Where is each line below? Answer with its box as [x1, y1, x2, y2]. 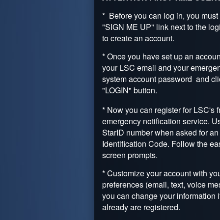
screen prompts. [102, 149, 158, 161]
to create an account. [102, 32, 174, 44]
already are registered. [102, 201, 182, 213]
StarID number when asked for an [102, 127, 219, 138]
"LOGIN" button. [102, 84, 159, 96]
